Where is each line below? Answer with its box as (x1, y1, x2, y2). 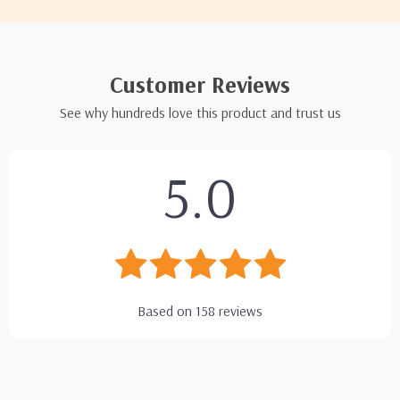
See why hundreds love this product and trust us (59, 104, 341, 121)
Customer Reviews (110, 70, 290, 99)
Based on (137, 302, 196, 320)
